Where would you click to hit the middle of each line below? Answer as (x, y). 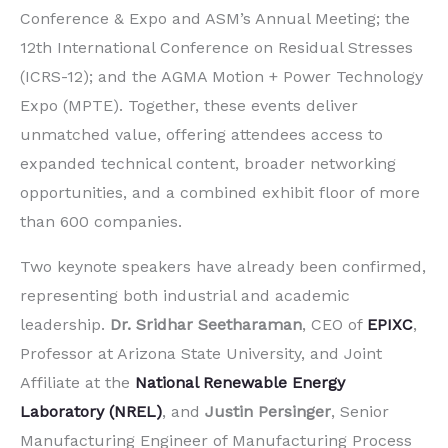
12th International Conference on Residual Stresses (216, 48)
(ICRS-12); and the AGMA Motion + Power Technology (221, 77)
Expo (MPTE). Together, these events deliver (189, 106)
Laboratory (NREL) (91, 412)
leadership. (65, 325)
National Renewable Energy (240, 383)
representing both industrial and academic (185, 296)
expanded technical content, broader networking (208, 164)
